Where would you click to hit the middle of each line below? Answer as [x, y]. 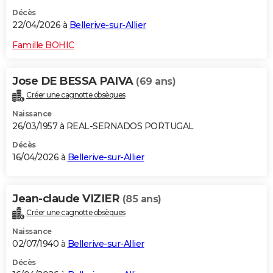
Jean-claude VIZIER [67, 198]
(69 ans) [156, 82]
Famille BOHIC [43, 45]
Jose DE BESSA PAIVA [74, 81]
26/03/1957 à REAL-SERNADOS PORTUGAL [103, 126]
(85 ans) [142, 199]
